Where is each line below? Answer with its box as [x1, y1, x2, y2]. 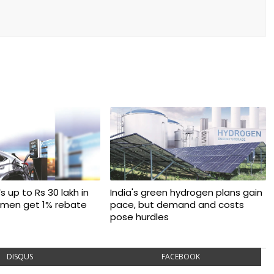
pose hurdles [109, 210, 169, 223]
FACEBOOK [161, 251, 200, 262]
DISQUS [7, 251, 34, 262]
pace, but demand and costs [109, 198, 244, 211]
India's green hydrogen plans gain [109, 186, 262, 199]
